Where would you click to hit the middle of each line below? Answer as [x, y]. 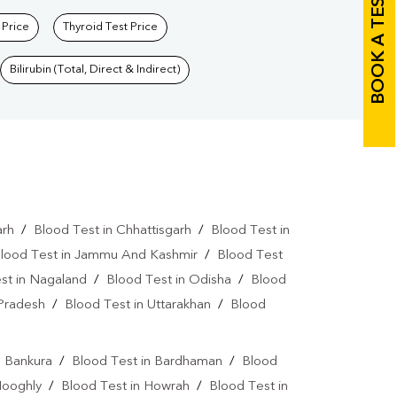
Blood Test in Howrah [125, 387]
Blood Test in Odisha [169, 281]
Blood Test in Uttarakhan [138, 306]
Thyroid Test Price [110, 27]
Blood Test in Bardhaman [147, 362]
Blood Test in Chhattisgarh [112, 231]
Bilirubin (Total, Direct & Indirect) [95, 70]
